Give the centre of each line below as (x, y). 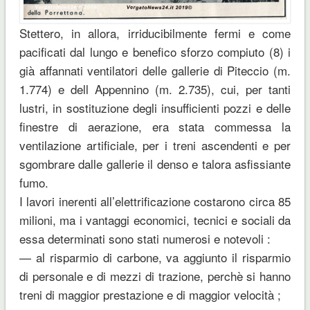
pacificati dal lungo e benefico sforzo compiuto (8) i (155, 51)
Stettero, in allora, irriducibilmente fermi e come (155, 33)
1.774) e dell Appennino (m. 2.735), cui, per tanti (155, 89)
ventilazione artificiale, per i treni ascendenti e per (155, 145)
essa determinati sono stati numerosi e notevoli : (145, 238)
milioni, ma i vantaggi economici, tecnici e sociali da (155, 219)
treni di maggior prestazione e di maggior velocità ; (150, 294)
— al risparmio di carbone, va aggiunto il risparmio (155, 257)
